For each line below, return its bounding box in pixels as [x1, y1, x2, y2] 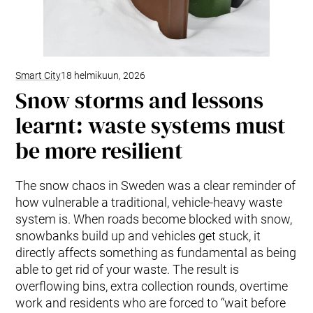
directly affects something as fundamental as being [15, 245, 297, 260]
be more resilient [15, 135, 184, 166]
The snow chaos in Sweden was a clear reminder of [15, 177, 296, 193]
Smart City [15, 69, 61, 82]
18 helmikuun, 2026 [61, 69, 146, 82]
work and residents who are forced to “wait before [15, 295, 286, 310]
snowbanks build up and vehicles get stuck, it [15, 228, 261, 243]
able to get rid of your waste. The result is [15, 261, 240, 277]
